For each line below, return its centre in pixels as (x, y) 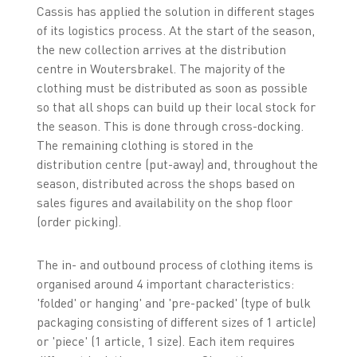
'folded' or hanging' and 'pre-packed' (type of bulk (173, 303)
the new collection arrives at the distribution (161, 50)
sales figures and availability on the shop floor (164, 203)
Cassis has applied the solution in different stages (175, 12)
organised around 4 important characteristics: (165, 284)
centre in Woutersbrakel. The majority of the (161, 69)
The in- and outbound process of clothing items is (175, 265)
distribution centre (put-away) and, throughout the (177, 165)
